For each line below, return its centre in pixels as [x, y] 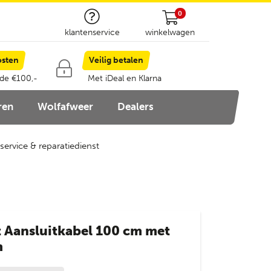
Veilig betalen [116, 60]
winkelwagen [170, 32]
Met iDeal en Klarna [124, 78]
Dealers [135, 106]
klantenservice [92, 32]
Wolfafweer [65, 106]
